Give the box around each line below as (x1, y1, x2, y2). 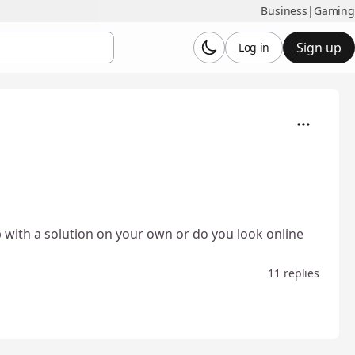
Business (261, 3, 307, 18)
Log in (239, 40, 269, 55)
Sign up (296, 39, 342, 56)
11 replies (268, 265, 319, 281)
